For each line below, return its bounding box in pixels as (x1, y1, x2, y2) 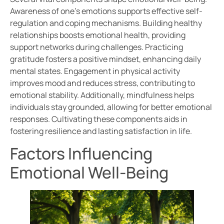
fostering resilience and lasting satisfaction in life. (10, 125, 192, 136)
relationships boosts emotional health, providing (10, 29, 185, 40)
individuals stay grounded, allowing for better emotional (10, 101, 212, 112)
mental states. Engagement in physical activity (10, 65, 180, 76)
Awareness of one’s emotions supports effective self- (10, 5, 202, 16)
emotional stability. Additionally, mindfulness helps (10, 89, 194, 100)
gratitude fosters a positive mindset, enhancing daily (10, 53, 201, 64)
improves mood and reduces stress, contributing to (10, 77, 195, 88)
